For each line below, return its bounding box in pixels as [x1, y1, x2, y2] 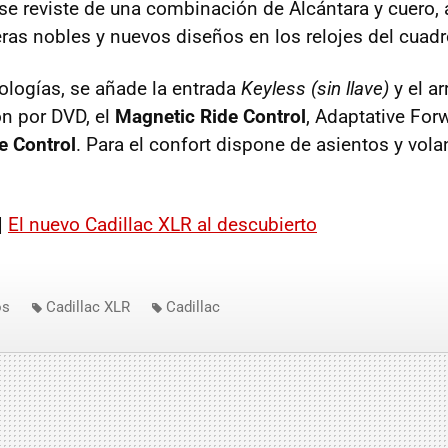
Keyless [241, 77, 306, 100]
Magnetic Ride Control [115, 105, 306, 128]
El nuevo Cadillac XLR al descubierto [8, 213, 317, 236]
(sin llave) [311, 77, 389, 100]
